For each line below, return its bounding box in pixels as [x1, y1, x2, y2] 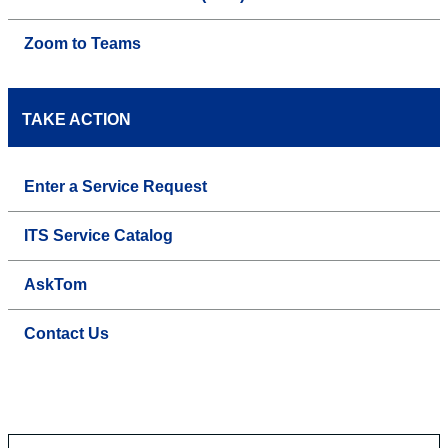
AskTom [24, 275, 87, 293]
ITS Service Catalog [24, 226, 173, 244]
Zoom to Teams [24, 34, 141, 52]
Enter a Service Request [24, 177, 207, 195]
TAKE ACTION [22, 110, 131, 128]
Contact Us [24, 324, 109, 342]
